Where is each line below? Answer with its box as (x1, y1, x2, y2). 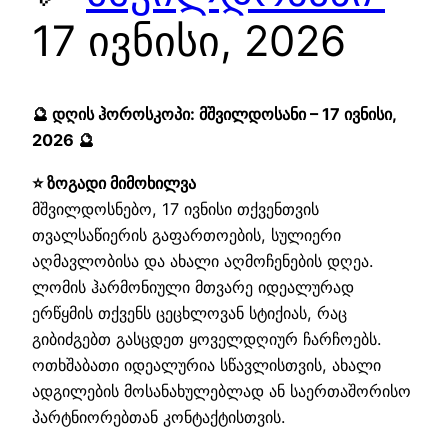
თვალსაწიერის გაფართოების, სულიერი (32, 224, 341, 245)
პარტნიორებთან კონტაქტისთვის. (32, 406, 285, 427)
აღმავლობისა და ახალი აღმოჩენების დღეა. (32, 250, 373, 271)
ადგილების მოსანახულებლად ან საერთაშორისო (32, 380, 411, 401)
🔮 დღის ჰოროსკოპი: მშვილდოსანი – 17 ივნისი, (32, 104, 396, 125)
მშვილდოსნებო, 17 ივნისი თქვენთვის (32, 198, 319, 219)
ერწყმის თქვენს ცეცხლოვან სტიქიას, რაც (32, 302, 347, 323)
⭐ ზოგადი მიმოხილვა (32, 172, 196, 193)
